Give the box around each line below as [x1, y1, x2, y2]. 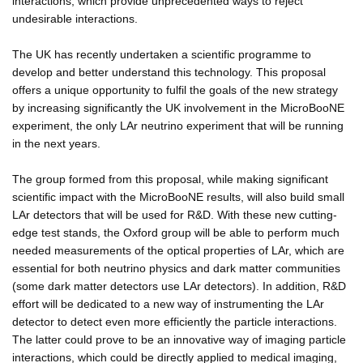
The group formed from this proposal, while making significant [12, 172, 328, 186]
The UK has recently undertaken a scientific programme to [12, 47, 311, 61]
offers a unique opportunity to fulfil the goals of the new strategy [12, 83, 338, 96]
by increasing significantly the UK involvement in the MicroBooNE [12, 100, 344, 114]
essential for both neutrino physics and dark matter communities [12, 261, 340, 275]
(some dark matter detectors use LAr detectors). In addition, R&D [12, 279, 346, 293]
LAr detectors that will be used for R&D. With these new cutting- [12, 207, 337, 221]
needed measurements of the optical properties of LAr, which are [12, 243, 344, 257]
